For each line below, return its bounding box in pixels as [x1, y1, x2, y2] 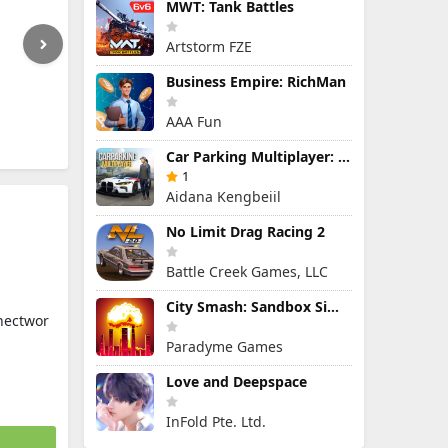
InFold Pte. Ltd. [166, 412, 266, 431]
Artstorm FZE [166, 37, 252, 56]
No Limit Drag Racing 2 [166, 222, 325, 241]
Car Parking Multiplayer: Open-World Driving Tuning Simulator [338, 147, 350, 166]
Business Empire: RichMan [166, 72, 346, 91]
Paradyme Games [166, 337, 283, 356]
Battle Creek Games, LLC [166, 262, 328, 281]
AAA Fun [166, 112, 222, 131]
